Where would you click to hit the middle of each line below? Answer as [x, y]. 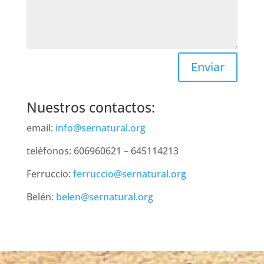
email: [41, 128]
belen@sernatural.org [104, 197]
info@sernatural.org [100, 128]
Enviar [208, 67]
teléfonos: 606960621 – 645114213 [102, 151]
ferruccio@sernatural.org [129, 174]
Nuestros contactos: [90, 107]
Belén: [41, 197]
